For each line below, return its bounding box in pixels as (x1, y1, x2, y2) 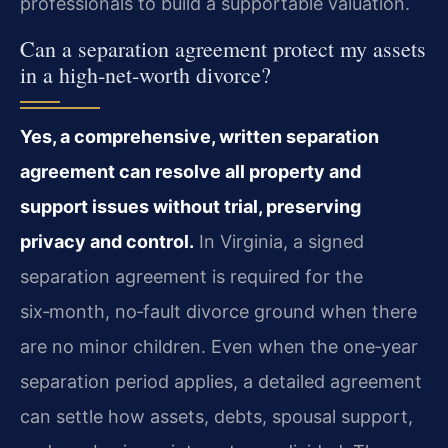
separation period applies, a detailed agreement (20, 370, 422, 392)
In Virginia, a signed (194, 230, 364, 252)
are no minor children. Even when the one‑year (20, 335, 418, 357)
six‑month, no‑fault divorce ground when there (20, 300, 417, 322)
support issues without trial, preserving (20, 195, 361, 217)
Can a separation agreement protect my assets (20, 33, 426, 63)
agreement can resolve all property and (20, 160, 361, 182)
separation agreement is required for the (20, 265, 363, 287)
